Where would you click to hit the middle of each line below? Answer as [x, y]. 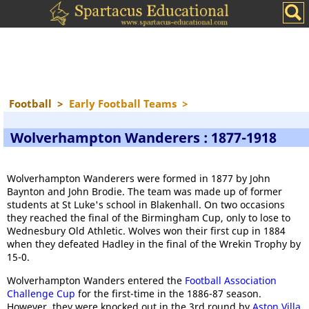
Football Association [231, 280]
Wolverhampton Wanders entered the [96, 280]
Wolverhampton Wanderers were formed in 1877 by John [139, 178]
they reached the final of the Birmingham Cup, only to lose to [149, 218]
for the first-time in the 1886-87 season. [168, 293]
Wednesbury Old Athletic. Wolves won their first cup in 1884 [146, 231]
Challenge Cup [41, 293]
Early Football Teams [123, 103]
